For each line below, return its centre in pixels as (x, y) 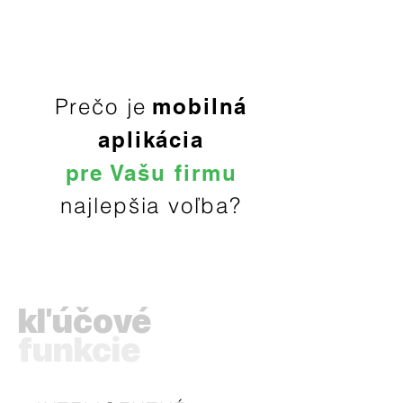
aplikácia (151, 139)
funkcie (79, 350)
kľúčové (85, 321)
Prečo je (100, 107)
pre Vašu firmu (151, 173)
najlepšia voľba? (151, 206)
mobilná (200, 106)
